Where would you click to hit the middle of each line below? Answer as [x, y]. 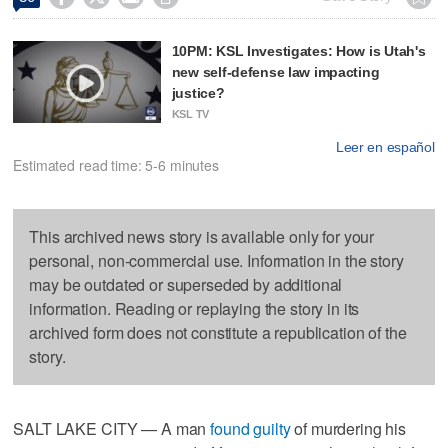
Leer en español [385, 147]
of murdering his [348, 429]
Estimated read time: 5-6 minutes [116, 165]
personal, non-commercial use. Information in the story [216, 261]
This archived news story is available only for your [202, 237]
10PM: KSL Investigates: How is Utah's [298, 50]
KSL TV [190, 113]
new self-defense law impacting [275, 71]
